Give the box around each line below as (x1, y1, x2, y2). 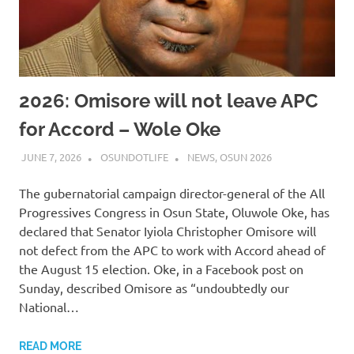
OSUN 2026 (219, 149, 272, 164)
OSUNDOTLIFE (100, 149, 168, 164)
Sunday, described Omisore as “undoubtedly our (19, 280, 289, 296)
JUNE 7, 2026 (21, 149, 81, 164)
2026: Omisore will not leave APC (19, 89, 318, 113)
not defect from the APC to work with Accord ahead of (19, 242, 326, 258)
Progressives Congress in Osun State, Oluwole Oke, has (19, 204, 330, 220)
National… (19, 299, 79, 315)
